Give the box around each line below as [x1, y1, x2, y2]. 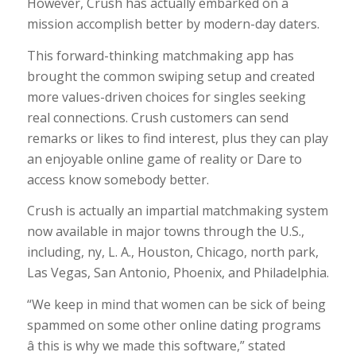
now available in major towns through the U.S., [26, 222, 304, 241]
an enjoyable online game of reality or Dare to [26, 149, 302, 168]
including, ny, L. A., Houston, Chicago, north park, [26, 243, 319, 261]
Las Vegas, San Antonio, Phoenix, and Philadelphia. [26, 264, 329, 282]
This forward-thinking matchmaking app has [26, 46, 294, 64]
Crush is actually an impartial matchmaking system [26, 202, 328, 220]
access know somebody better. [26, 170, 209, 188]
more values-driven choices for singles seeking [26, 87, 306, 106]
